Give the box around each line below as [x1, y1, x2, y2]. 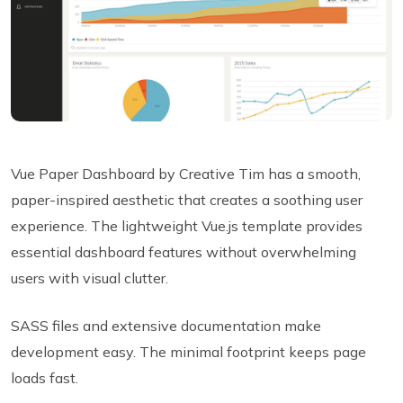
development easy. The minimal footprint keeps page [11, 342, 366, 361]
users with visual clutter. [11, 268, 168, 287]
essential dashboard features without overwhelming [11, 242, 356, 261]
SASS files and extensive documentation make [11, 316, 321, 335]
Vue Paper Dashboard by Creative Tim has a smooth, [11, 164, 361, 183]
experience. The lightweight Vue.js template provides [11, 216, 363, 235]
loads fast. [11, 368, 78, 387]
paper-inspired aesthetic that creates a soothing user [11, 190, 363, 209]
